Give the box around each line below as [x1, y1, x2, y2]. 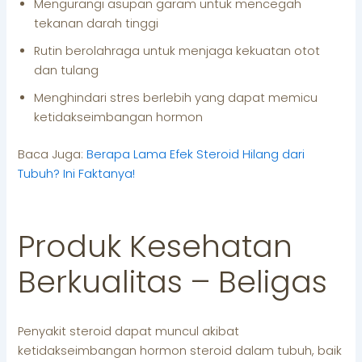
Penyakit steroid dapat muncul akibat [18, 322, 240, 339]
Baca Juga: [18, 145, 87, 162]
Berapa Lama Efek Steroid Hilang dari [86, 145, 305, 162]
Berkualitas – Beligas [18, 260, 328, 304]
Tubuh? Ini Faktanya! [18, 165, 136, 182]
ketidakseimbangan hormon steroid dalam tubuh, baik [18, 342, 343, 359]
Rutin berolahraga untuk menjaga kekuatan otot [34, 42, 321, 59]
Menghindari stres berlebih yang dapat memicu [34, 89, 318, 106]
